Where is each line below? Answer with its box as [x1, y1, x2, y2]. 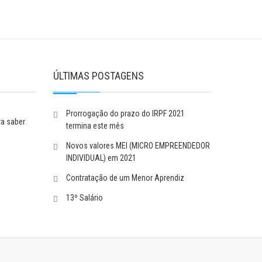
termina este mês [66, 121, 124, 130]
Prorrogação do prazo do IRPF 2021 [66, 109, 185, 118]
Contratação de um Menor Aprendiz [66, 173, 184, 182]
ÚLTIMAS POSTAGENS [53, 70, 144, 82]
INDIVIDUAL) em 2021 [66, 153, 136, 163]
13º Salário [66, 193, 103, 202]
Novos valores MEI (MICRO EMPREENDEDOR [66, 141, 210, 150]
